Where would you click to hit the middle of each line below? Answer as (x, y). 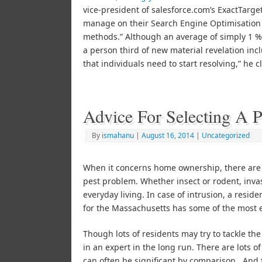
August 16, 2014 (168, 135)
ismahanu (118, 135)
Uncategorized (226, 135)
